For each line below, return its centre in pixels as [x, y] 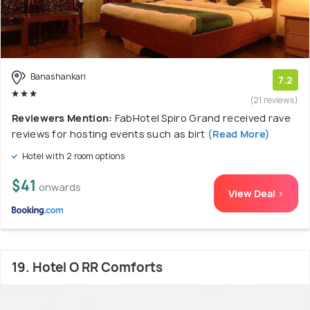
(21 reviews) [274, 100]
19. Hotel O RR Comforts [87, 268]
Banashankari [57, 77]
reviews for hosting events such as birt [109, 134]
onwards [60, 188]
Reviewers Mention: [63, 118]
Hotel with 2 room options [73, 156]
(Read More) [238, 134]
